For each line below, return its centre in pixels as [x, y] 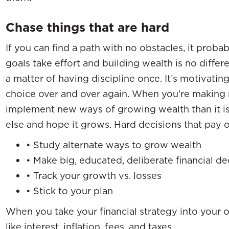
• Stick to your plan [70, 191]
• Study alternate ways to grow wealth [114, 145]
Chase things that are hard [87, 27]
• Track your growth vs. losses [94, 175]
